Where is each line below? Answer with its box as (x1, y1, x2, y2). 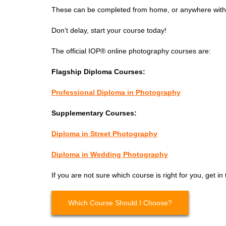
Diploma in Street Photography (51, 130, 157, 138)
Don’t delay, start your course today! (51, 26, 166, 34)
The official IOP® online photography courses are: (51, 47, 211, 55)
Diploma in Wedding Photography (51, 150, 168, 158)
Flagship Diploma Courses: (51, 68, 145, 76)
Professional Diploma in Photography (51, 88, 181, 96)
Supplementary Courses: (51, 109, 137, 117)
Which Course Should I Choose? (68, 199, 172, 207)
